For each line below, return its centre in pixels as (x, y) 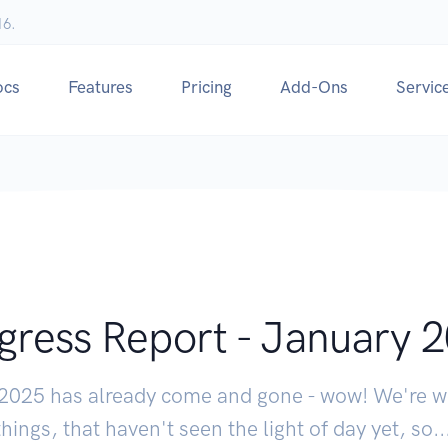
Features (100, 87)
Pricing (206, 87)
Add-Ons (314, 87)
